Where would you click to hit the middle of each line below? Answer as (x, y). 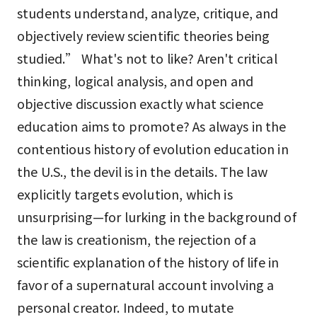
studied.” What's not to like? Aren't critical (147, 58)
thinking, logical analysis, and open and (136, 81)
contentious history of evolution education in (153, 149)
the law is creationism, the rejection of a (137, 239)
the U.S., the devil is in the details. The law (142, 171)
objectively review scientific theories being (144, 35)
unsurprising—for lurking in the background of (157, 217)
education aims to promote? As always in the (152, 126)
